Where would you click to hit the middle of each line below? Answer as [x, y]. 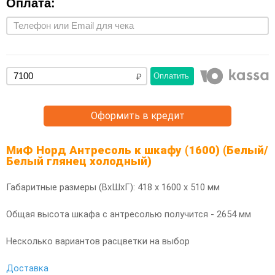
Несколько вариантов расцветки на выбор [98, 241]
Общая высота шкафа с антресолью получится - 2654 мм [129, 214]
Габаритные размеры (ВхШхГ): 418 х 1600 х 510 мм [113, 187]
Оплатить [171, 76]
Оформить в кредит [137, 116]
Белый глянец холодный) [79, 161]
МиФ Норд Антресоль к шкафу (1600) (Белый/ [137, 150]
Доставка [27, 268]
